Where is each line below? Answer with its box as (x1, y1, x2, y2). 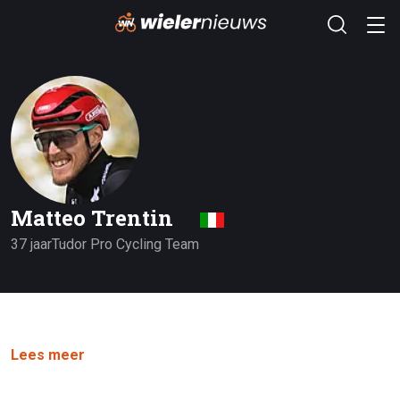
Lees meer (11, 346, 85, 364)
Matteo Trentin (11, 204, 179, 233)
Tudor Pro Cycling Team (52, 236, 199, 254)
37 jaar (11, 236, 52, 254)
